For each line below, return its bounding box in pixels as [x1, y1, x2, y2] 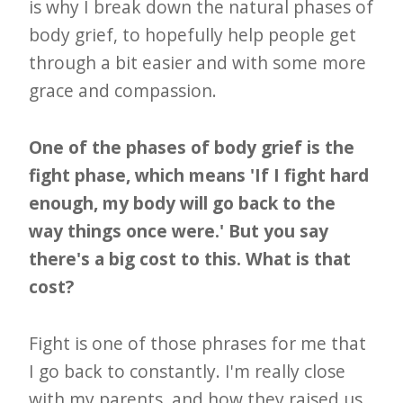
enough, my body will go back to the [29, 190, 336, 215]
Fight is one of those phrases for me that [29, 330, 367, 355]
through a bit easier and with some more [29, 49, 367, 75]
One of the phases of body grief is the [29, 134, 355, 159]
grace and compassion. [29, 77, 218, 103]
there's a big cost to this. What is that [29, 246, 352, 271]
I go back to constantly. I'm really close [29, 358, 346, 383]
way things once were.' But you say [29, 218, 329, 243]
